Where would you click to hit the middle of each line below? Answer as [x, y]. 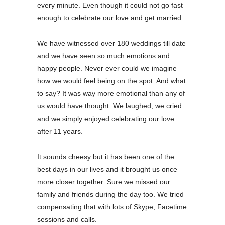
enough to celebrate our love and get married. [110, 17]
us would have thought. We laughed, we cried [109, 106]
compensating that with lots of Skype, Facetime [112, 207]
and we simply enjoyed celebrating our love [106, 118]
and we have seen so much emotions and [103, 55]
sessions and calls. [67, 219]
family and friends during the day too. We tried [110, 194]
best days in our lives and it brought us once [107, 169]
